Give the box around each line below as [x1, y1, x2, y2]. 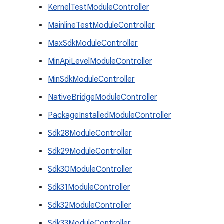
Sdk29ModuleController [48, 146, 132, 156]
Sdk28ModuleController [48, 128, 132, 138]
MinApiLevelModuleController [48, 56, 152, 66]
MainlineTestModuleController [48, 20, 155, 30]
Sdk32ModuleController [48, 200, 131, 210]
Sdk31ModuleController [48, 182, 130, 192]
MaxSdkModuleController [48, 38, 138, 48]
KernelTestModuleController [48, 2, 149, 12]
